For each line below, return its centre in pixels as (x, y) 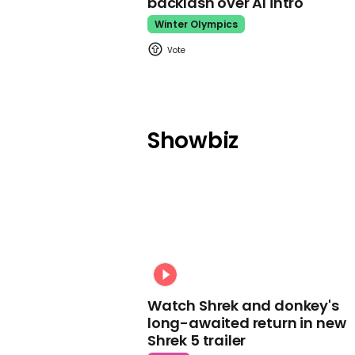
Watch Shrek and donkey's (243, 305)
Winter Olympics (196, 25)
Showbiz (193, 141)
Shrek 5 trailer (197, 340)
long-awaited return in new (247, 323)
